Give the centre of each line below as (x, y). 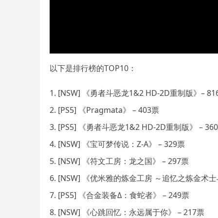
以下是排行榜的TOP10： (93, 68)
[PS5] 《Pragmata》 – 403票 (109, 110)
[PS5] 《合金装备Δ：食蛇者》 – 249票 (124, 195)
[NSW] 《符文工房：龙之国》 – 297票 (123, 161)
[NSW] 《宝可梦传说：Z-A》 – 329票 (121, 144)
